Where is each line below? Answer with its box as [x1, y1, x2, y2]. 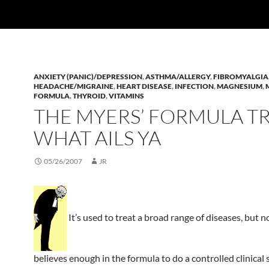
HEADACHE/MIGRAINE [34, 82, 113, 91]
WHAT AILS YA [34, 125, 161, 150]
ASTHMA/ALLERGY [145, 72, 210, 81]
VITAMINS [109, 91, 144, 100]
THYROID [73, 91, 106, 100]
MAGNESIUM [217, 82, 262, 91]
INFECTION [175, 82, 214, 91]
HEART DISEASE [116, 82, 172, 91]
